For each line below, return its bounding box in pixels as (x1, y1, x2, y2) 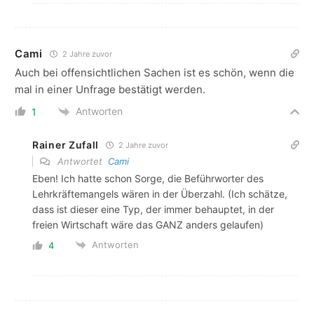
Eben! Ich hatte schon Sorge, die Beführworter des (32, 172, 264, 184)
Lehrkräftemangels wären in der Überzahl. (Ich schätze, (32, 187, 287, 200)
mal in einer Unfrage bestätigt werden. (15, 82, 205, 96)
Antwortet (55, 155, 108, 167)
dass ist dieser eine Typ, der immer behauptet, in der (32, 203, 274, 215)
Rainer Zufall (32, 138, 100, 151)
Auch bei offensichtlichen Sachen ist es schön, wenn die (15, 65, 294, 79)
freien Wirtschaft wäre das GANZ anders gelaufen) (32, 218, 264, 231)
